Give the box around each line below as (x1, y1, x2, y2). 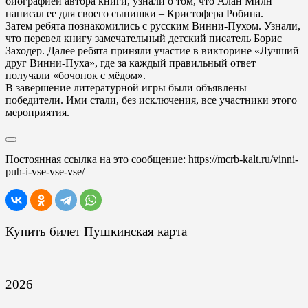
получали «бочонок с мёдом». (5, 69, 146, 81)
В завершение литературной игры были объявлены (5, 82, 247, 93)
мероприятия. (5, 107, 69, 118)
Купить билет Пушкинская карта (5, 223, 187, 239)
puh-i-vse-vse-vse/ (5, 166, 85, 177)
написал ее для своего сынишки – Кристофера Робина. (5, 8, 263, 19)
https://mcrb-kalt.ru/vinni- (188, 153, 298, 165)
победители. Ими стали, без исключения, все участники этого (5, 94, 297, 106)
